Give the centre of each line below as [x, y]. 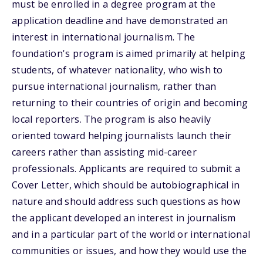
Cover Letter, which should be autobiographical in [126, 185]
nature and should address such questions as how [126, 201]
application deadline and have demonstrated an [120, 21]
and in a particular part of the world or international [131, 234]
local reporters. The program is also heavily [112, 119]
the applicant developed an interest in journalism [124, 218]
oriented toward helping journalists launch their [122, 136]
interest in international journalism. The [104, 37]
